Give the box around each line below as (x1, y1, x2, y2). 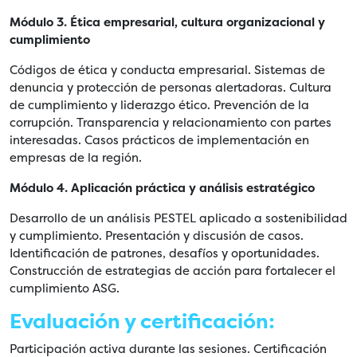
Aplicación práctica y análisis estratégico (71, 179, 318, 196)
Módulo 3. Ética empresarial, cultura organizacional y (10, 14, 325, 30)
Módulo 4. (10, 179, 68, 196)
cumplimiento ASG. (10, 280, 120, 296)
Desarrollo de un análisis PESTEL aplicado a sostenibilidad (10, 210, 347, 226)
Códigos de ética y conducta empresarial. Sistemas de (10, 61, 325, 77)
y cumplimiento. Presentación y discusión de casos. (10, 227, 304, 243)
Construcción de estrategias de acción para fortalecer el (10, 262, 335, 278)
